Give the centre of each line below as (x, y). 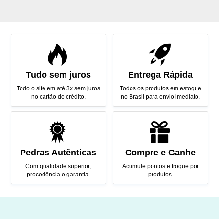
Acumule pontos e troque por (160, 166)
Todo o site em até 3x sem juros (58, 88)
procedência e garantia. (58, 174)
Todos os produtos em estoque (160, 88)
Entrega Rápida (161, 75)
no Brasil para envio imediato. (161, 97)
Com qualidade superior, (58, 166)
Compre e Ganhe (161, 152)
